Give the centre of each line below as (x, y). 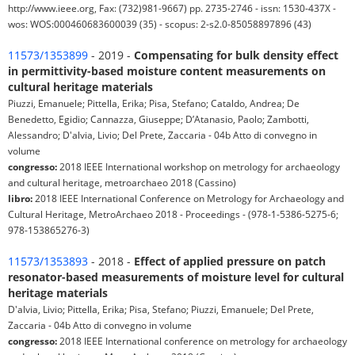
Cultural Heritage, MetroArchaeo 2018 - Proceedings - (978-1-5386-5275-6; (173, 214)
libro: (20, 198)
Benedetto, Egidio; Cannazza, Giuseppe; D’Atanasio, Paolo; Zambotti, (158, 119)
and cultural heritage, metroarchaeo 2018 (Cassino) (122, 183)
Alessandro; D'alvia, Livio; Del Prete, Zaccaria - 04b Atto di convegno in (162, 135)
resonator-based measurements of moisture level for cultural (176, 277)
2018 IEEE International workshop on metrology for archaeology (198, 167)
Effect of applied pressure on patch (230, 261)
